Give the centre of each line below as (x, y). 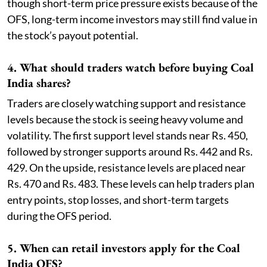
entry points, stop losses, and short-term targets (118, 200)
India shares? (39, 83)
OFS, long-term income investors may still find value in (132, 19)
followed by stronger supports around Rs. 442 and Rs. (130, 152)
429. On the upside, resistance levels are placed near (126, 168)
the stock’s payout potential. (73, 35)
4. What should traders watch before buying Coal (131, 68)
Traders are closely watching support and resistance (126, 103)
